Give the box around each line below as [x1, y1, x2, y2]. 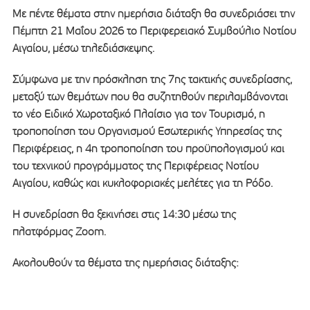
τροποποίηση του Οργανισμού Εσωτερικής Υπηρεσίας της [12, 124, 282, 138]
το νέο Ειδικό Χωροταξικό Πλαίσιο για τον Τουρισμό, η [12, 107, 265, 120]
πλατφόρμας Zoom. [12, 224, 106, 238]
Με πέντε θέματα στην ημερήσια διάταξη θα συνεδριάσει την [12, 6, 295, 20]
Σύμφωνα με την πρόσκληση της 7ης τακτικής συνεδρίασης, [12, 72, 292, 86]
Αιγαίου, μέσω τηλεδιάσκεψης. [12, 41, 154, 55]
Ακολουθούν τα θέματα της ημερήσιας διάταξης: [12, 255, 239, 269]
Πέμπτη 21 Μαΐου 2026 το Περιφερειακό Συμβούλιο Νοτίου [12, 24, 296, 37]
